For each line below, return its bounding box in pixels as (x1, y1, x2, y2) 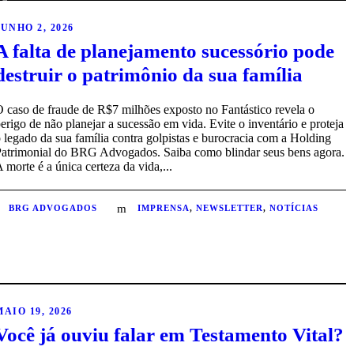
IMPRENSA (137, 203, 190, 213)
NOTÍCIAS (269, 203, 319, 213)
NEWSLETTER (196, 203, 264, 213)
